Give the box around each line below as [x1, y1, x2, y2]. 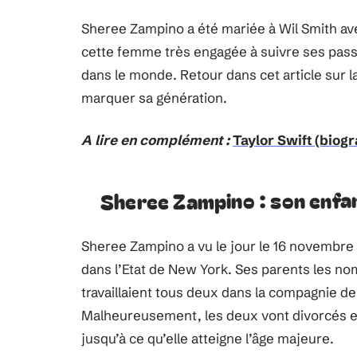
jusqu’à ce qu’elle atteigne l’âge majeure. [81, 330, 334, 347]
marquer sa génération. [81, 89, 227, 106]
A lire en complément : [81, 131, 229, 148]
